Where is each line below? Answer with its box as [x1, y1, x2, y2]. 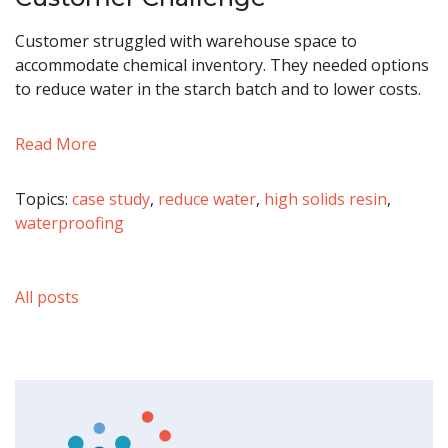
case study [72, 188, 150, 211]
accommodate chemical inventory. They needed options [15, 54, 429, 77]
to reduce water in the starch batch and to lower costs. [15, 78, 421, 101]
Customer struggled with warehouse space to [15, 30, 357, 53]
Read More [15, 133, 97, 156]
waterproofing [15, 212, 124, 235]
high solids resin [264, 188, 387, 211]
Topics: [15, 188, 72, 211]
